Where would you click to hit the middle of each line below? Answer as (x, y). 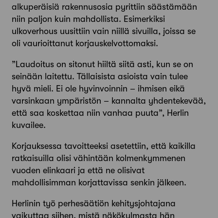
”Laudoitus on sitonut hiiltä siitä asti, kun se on (102, 64)
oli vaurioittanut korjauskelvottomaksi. (85, 43)
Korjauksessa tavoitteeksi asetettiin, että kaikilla (104, 146)
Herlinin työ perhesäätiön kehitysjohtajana (94, 203)
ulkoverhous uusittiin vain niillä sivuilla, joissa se (104, 31)
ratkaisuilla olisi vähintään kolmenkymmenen (99, 158)
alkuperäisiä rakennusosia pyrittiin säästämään (104, 7)
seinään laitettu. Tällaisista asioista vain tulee (100, 76)
